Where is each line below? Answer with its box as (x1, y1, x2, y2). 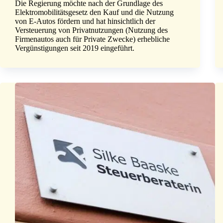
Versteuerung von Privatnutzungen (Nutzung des (15, 26, 168, 35)
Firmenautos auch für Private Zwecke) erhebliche (15, 35, 170, 44)
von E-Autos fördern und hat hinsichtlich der (15, 17, 155, 26)
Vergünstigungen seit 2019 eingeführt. (15, 44, 134, 53)
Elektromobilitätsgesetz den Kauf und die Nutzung (15, 8, 174, 17)
